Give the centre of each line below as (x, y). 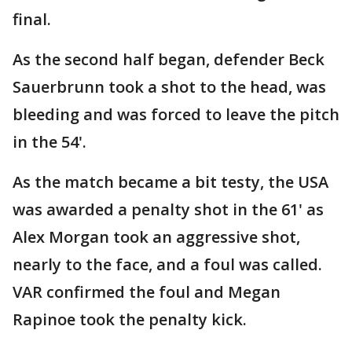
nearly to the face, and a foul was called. (167, 264)
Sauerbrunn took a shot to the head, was (169, 87)
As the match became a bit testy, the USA (170, 182)
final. (32, 19)
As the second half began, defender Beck (169, 59)
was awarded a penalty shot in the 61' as (168, 209)
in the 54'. (49, 142)
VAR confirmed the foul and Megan (147, 292)
